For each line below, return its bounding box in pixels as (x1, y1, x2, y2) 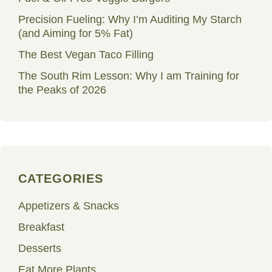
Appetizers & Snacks (18, 200, 119, 212)
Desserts (18, 242, 61, 254)
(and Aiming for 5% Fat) (18, 27, 133, 39)
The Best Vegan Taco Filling (18, 49, 154, 61)
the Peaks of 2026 (18, 84, 106, 96)
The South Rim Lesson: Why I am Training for (18, 70, 239, 82)
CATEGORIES (18, 172, 103, 185)
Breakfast (18, 221, 64, 233)
